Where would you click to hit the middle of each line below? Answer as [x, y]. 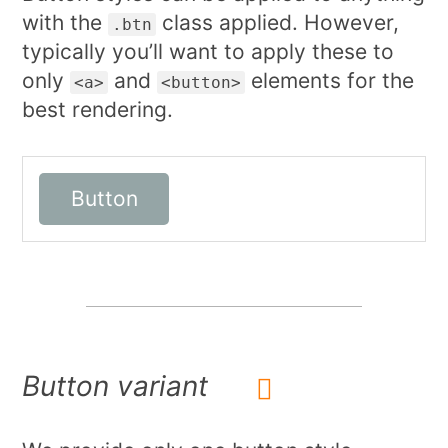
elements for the [330, 80]
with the [65, 22]
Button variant [115, 386]
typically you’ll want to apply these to [208, 51]
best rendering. [98, 109]
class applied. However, [278, 22]
